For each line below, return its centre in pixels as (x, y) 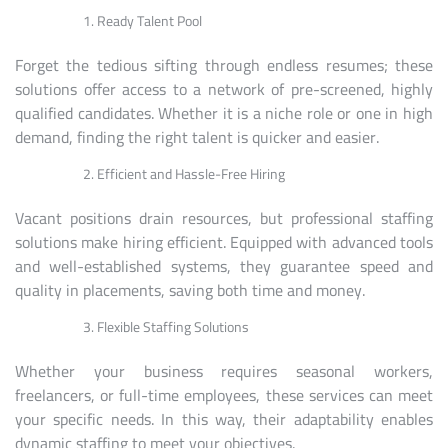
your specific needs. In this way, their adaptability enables (224, 419)
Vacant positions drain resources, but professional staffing (224, 218)
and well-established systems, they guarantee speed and (224, 266)
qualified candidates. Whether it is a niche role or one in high (224, 113)
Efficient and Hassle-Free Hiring (191, 174)
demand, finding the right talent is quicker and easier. (197, 137)
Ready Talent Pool (149, 21)
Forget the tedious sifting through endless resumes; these (224, 65)
